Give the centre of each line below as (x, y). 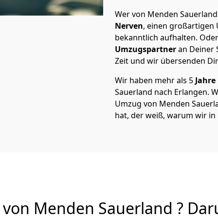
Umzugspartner (145, 49)
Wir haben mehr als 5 (154, 80)
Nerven (129, 26)
